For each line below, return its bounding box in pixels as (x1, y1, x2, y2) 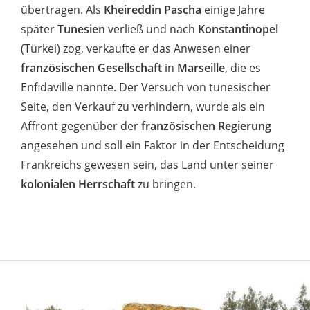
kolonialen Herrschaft (21, 176, 135, 192)
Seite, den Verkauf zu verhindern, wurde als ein (21, 99, 265, 115)
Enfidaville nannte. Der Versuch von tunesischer (21, 80, 271, 95)
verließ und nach (105, 21, 198, 37)
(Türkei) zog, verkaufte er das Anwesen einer (21, 41, 250, 57)
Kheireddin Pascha (104, 2, 201, 18)
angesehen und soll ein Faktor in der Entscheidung (21, 138, 284, 154)
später (21, 21, 57, 37)
